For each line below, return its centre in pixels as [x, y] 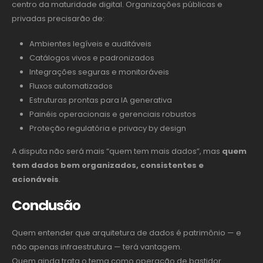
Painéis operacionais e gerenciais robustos [112, 114]
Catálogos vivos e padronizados [92, 58]
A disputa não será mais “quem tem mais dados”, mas [117, 151]
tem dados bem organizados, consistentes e [108, 165]
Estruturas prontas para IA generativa [100, 100]
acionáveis [35, 179]
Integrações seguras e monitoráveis [99, 72]
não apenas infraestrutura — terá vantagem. [97, 247]
